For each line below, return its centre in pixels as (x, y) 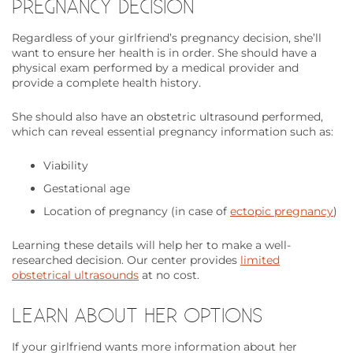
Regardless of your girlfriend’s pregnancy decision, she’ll (167, 38)
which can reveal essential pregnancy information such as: (173, 132)
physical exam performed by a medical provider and (155, 68)
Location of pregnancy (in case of (137, 212)
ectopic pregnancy (282, 212)
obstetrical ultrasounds (75, 275)
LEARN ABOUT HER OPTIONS (137, 314)
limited (260, 260)
